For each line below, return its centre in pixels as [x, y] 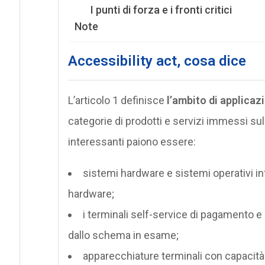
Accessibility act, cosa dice [157, 61]
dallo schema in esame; [123, 235]
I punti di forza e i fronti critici [161, 9]
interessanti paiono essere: [132, 141]
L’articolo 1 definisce [117, 100]
